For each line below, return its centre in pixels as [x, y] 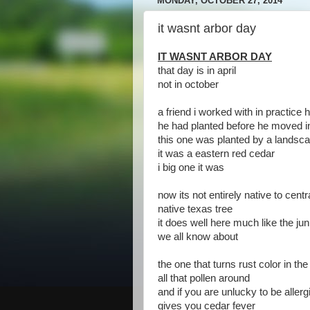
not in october [188, 84]
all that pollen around [204, 278]
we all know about [198, 237]
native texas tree [195, 209]
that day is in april [197, 71]
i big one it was [191, 167]
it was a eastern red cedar [216, 154]
